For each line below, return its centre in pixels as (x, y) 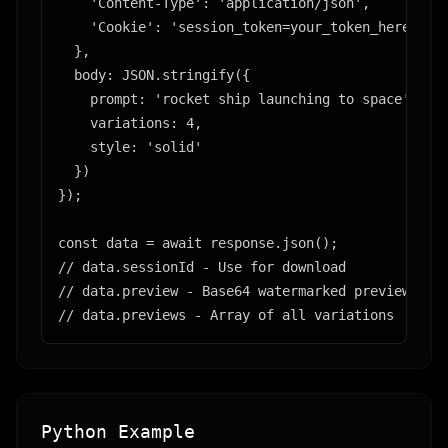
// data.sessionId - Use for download (202, 267)
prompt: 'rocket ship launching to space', (238, 99)
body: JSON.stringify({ (154, 75)
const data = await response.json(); (198, 243)
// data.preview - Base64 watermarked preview (234, 291)
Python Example (118, 431)
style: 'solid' (130, 147)
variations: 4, (130, 123)
